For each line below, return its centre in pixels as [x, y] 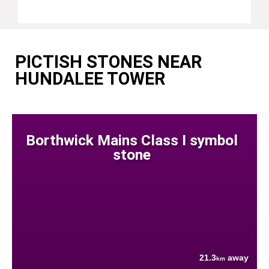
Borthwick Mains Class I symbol [131, 140]
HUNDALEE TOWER [90, 78]
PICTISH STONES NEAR [108, 62]
